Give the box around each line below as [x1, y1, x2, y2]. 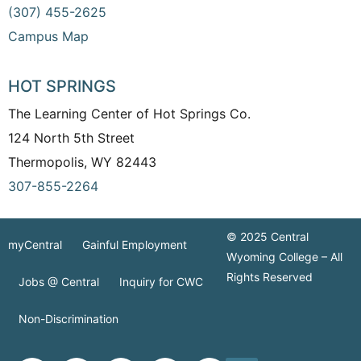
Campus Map [8, 27, 89, 44]
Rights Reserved [226, 269, 313, 284]
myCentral [8, 237, 62, 251]
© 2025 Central [226, 229, 309, 243]
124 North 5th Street [8, 130, 135, 147]
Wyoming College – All [226, 249, 343, 263]
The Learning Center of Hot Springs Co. [8, 106, 255, 122]
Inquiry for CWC [118, 274, 203, 288]
